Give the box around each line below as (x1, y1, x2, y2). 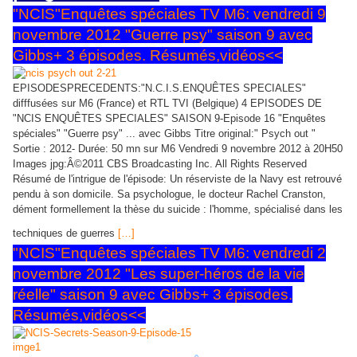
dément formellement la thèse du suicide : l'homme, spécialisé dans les (13, 203, 343, 216)
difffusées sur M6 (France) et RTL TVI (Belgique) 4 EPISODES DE (13, 97, 322, 110)
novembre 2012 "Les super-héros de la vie (13, 265, 304, 283)
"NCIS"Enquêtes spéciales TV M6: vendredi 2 (13, 245, 326, 262)
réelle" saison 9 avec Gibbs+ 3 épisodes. (13, 286, 292, 304)
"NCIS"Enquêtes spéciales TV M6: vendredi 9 (13, 6, 326, 23)
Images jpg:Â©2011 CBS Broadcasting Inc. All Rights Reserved (13, 158, 307, 171)
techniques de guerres (13, 227, 118, 240)
